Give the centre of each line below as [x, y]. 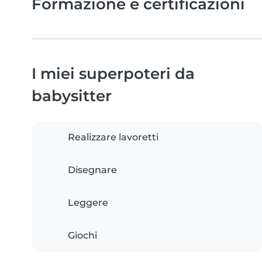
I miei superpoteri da [113, 74]
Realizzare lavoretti [113, 137]
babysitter [72, 96]
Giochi [82, 236]
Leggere [88, 203]
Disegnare [92, 170]
